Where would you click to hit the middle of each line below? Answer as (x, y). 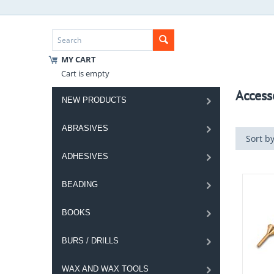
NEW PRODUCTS (94, 100)
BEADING (80, 184)
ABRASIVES (85, 128)
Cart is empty (85, 73)
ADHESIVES (85, 156)
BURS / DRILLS (90, 241)
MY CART (78, 59)
